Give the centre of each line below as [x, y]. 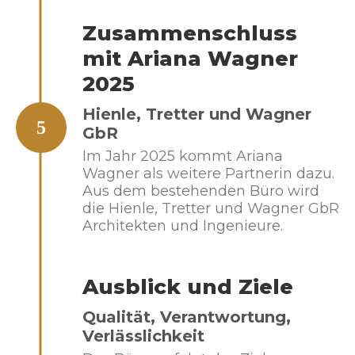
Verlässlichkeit [143, 336]
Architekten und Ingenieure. [183, 226]
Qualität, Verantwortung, [187, 317]
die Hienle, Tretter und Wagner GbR [211, 208]
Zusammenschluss [190, 33]
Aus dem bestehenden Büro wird [201, 191]
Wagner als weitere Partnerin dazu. [208, 174]
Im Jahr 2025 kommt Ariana [183, 156]
